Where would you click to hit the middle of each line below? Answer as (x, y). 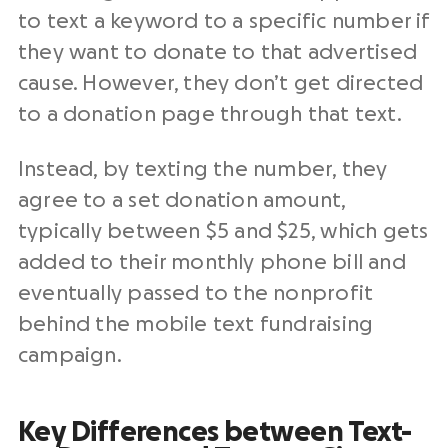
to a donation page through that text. (210, 115)
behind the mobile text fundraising (196, 325)
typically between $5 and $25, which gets (223, 232)
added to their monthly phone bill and (212, 263)
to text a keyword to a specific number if (224, 22)
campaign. (70, 356)
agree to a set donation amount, (182, 201)
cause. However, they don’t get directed (221, 84)
